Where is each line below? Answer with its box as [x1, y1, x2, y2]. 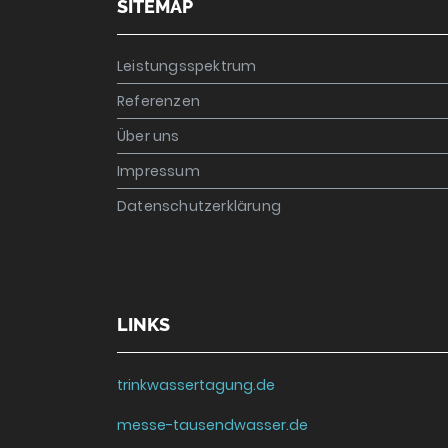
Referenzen [117, 91, 200, 111]
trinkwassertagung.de [117, 375, 275, 395]
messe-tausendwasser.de [117, 415, 308, 435]
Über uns [117, 126, 180, 146]
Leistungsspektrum [117, 56, 257, 76]
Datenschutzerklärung [117, 196, 281, 216]
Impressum [117, 161, 200, 181]
